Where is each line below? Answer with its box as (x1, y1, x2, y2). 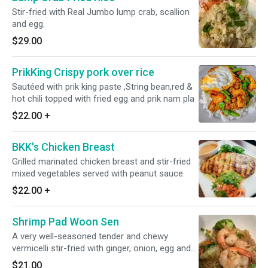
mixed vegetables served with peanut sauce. (12, 168, 185, 179)
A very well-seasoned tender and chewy (12, 231, 168, 242)
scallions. (12, 255, 48, 266)
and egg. (12, 19, 45, 29)
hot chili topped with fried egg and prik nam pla (45, 93, 194, 104)
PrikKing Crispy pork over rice (12, 66, 154, 78)
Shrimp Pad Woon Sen (12, 215, 119, 228)
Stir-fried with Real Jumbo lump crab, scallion (12, 7, 190, 17)
